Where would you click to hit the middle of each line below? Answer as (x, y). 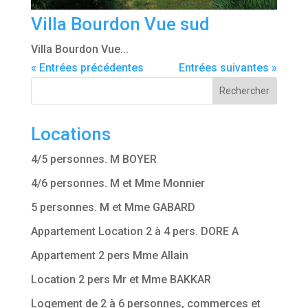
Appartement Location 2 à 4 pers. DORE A (134, 231)
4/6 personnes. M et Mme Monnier (118, 183)
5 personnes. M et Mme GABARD (113, 207)
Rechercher (245, 90)
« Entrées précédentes (87, 67)
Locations (70, 134)
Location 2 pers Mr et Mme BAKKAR (121, 279)
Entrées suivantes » (228, 67)
